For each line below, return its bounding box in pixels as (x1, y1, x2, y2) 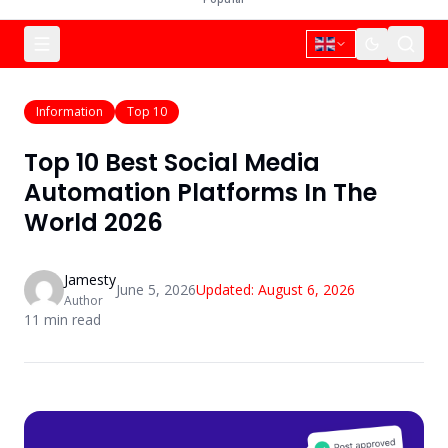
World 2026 (24, 206, 163, 239)
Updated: (196, 280, 258, 299)
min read (40, 310, 101, 329)
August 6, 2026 (258, 280, 355, 299)
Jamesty (64, 270, 116, 289)
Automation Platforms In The (24, 176, 377, 209)
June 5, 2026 (116, 280, 196, 299)
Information (36, 103, 103, 120)
